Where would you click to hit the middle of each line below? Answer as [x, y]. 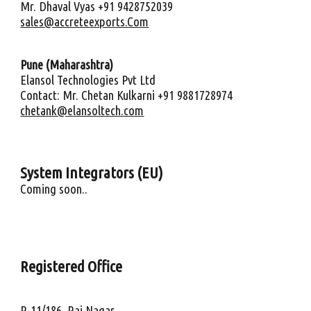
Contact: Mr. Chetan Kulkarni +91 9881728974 [127, 95]
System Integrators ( [81, 173]
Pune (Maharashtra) [67, 65]
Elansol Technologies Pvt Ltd [88, 80]
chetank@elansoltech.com [82, 111]
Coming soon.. [54, 189]
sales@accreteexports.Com [85, 22]
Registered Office [72, 266]
